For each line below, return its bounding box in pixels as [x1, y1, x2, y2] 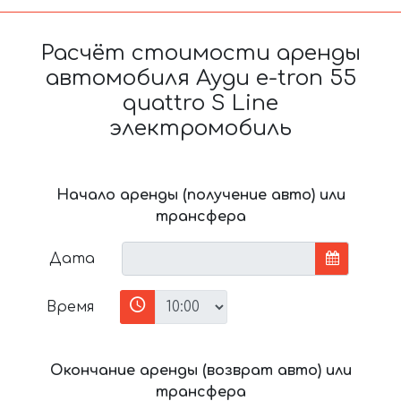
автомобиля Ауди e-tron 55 [45, 65, 356, 90]
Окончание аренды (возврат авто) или [49, 362, 352, 379]
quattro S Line [123, 90, 278, 115]
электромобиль [109, 115, 292, 141]
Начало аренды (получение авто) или [55, 186, 346, 203]
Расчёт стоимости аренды [40, 40, 361, 65]
